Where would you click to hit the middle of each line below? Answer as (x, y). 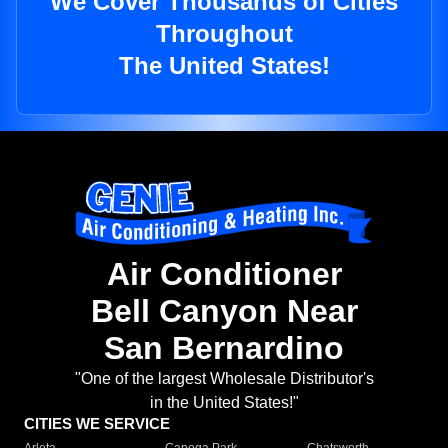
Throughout (224, 34)
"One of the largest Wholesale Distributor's (224, 379)
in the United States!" (224, 403)
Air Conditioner (224, 274)
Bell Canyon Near (224, 311)
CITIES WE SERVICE (97, 424)
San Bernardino (224, 348)
